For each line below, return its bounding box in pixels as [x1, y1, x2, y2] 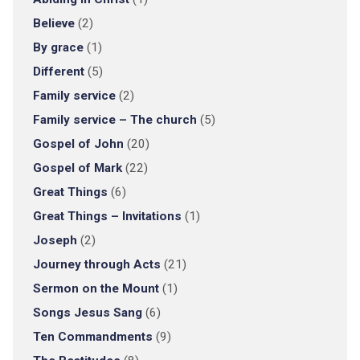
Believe [32, 16, 75, 31]
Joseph [32, 233, 77, 247]
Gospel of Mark [32, 161, 122, 175]
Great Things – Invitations [32, 209, 182, 223]
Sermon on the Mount [32, 281, 159, 296]
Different [32, 64, 84, 79]
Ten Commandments [32, 329, 153, 344]
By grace [32, 40, 84, 55]
